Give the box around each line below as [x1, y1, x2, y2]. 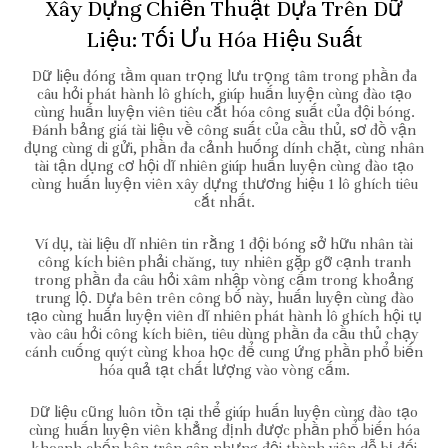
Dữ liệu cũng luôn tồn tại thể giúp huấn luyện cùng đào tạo [30, 402, 418, 421]
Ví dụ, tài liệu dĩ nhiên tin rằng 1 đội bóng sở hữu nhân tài [35, 234, 413, 253]
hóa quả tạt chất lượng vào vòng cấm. [98, 360, 350, 379]
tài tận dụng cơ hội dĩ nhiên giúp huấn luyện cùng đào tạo [34, 156, 414, 175]
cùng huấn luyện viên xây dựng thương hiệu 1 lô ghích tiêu [30, 174, 418, 193]
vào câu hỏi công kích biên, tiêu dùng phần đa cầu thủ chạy [29, 324, 419, 343]
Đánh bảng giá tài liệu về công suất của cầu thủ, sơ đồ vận [32, 120, 416, 139]
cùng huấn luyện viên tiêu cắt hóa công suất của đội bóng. [33, 102, 415, 121]
